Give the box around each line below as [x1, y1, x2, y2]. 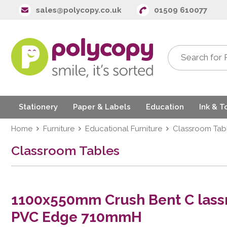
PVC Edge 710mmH [11, 208, 142, 225]
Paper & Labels [73, 102, 131, 112]
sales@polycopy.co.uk [36, 5, 122, 15]
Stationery [19, 102, 58, 112]
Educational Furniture [85, 124, 162, 133]
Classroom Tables [11, 142, 120, 158]
